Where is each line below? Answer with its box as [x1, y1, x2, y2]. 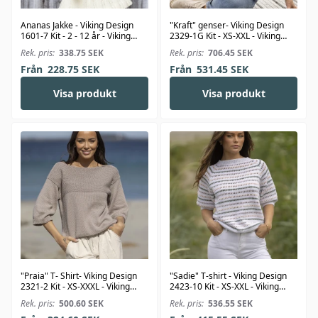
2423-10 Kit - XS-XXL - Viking [170, 280, 279, 293]
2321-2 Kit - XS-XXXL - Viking [21, 280, 130, 293]
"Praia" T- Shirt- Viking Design [21, 270, 137, 283]
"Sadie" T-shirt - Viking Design [170, 270, 287, 283]
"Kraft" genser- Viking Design [170, 19, 284, 32]
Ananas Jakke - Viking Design [21, 19, 133, 32]
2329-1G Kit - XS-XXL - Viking [170, 30, 280, 43]
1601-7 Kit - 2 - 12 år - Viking [21, 30, 131, 43]
